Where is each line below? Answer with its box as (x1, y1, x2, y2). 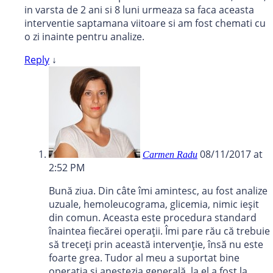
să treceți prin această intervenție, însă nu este (49, 238, 263, 252)
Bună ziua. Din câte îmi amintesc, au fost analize (49, 184, 268, 198)
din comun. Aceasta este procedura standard (49, 211, 257, 225)
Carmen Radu (143, 149, 197, 160)
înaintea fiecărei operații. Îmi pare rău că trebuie (49, 224, 270, 238)
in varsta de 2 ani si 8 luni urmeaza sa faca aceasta (24, 3, 254, 17)
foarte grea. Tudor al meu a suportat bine (49, 251, 239, 265)
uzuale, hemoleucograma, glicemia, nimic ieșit (49, 197, 259, 211)
